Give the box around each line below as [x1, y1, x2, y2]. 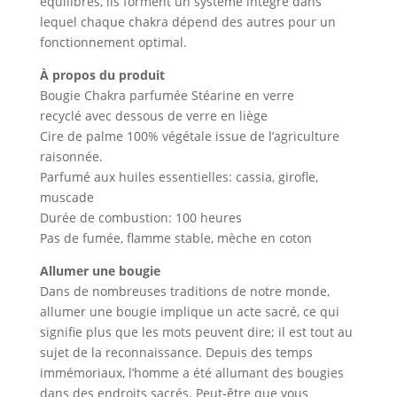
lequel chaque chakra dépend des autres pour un [39, 12, 336, 30]
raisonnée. [39, 147, 103, 165]
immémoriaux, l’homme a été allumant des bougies [39, 363, 344, 381]
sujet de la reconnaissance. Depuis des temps [39, 343, 313, 361]
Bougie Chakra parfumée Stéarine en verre [39, 86, 294, 104]
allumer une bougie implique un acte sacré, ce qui [39, 302, 339, 320]
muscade [39, 188, 94, 206]
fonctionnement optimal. [39, 33, 187, 51]
